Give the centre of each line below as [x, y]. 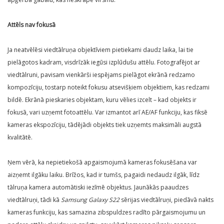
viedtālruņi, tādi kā [34, 200]
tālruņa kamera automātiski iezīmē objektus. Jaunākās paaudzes [98, 187]
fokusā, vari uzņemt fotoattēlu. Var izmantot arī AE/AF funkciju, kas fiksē [107, 112]
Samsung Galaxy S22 [90, 200]
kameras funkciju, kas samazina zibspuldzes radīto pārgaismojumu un [106, 212]
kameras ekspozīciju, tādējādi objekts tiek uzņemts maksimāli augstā [104, 125]
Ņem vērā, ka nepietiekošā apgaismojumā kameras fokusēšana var [102, 162]
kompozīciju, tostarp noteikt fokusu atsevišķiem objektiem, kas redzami [108, 87]
